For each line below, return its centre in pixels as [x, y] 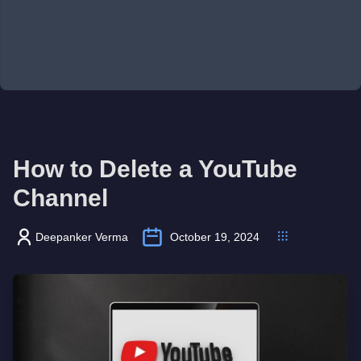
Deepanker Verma [82, 237]
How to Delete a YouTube [155, 169]
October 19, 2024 [215, 237]
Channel [60, 198]
